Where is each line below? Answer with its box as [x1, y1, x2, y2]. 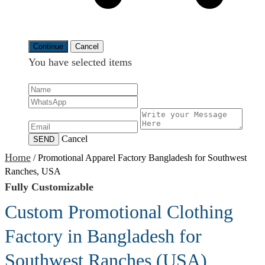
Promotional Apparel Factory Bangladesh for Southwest [38, 153, 247, 163]
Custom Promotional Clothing [5, 201, 233, 222]
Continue [33, 42, 63, 51]
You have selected [28, 56, 109, 68]
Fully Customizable [5, 181, 93, 193]
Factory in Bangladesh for [5, 225, 202, 247]
